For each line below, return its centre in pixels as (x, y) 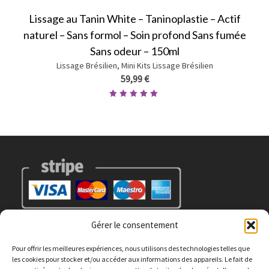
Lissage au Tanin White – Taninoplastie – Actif (134, 19)
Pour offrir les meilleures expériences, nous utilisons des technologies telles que (131, 248)
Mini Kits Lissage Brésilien (167, 66)
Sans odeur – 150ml (134, 51)
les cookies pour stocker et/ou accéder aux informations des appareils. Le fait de (132, 259)
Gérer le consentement (134, 225)
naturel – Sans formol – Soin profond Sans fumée (134, 35)
